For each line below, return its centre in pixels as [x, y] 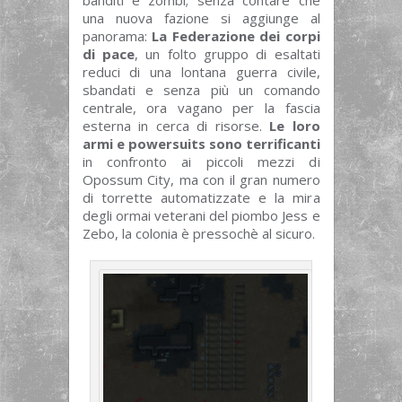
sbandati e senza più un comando [201, 90]
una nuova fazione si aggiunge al [201, 18]
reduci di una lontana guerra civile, [201, 72]
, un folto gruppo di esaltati [227, 54]
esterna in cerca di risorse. [175, 126]
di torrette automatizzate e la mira [201, 198]
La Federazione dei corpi [236, 36]
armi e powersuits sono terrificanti [201, 144]
